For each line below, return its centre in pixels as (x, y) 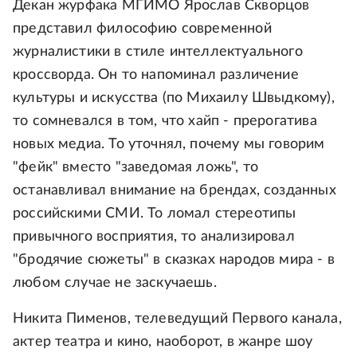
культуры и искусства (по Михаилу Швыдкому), (174, 98)
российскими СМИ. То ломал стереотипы (155, 214)
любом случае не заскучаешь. (115, 283)
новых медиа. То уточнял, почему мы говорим (169, 145)
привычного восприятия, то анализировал (154, 237)
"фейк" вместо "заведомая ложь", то (136, 168)
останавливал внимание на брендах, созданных (175, 191)
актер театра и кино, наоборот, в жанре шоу (163, 342)
